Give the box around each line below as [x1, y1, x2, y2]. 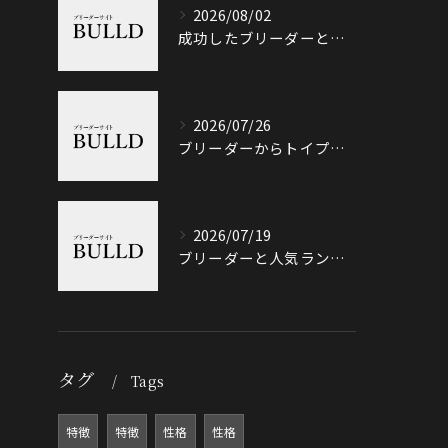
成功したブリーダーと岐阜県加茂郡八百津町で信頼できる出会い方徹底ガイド [330, 27, 345, 48]
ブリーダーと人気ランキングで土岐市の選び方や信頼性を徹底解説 [330, 247, 345, 268]
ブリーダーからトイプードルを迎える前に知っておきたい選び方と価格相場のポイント [330, 137, 345, 158]
